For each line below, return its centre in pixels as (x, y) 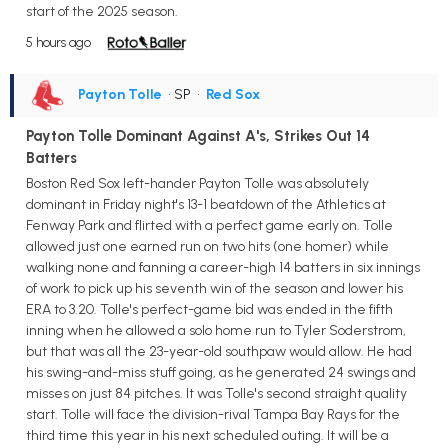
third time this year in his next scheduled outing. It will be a (207, 436)
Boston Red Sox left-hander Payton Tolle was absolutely (197, 184)
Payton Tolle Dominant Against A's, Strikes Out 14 (198, 135)
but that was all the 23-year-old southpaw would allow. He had (219, 352)
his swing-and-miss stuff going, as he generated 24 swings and (221, 373)
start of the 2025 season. (102, 11)
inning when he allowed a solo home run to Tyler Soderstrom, (216, 331)
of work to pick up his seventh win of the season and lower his (214, 289)
